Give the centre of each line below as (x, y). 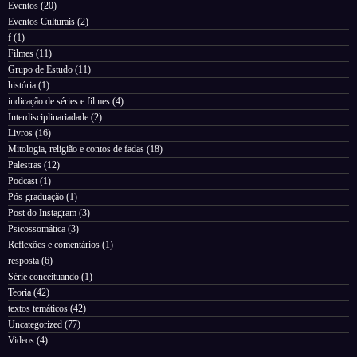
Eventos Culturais (41, 22)
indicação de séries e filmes (59, 102)
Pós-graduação (36, 197)
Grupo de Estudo (40, 70)
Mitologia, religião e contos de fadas (76, 149)
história (22, 86)
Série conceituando (43, 277)
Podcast (23, 181)
